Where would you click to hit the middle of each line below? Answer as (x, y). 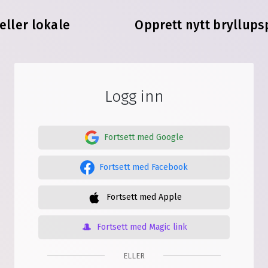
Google (168, 137)
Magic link (167, 227)
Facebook (168, 167)
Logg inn (134, 97)
